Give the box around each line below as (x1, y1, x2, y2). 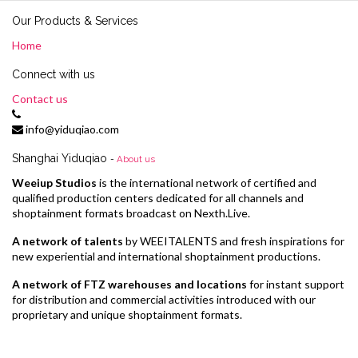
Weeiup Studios (12, 175, 97, 189)
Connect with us (12, 67, 95, 81)
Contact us (12, 91, 68, 105)
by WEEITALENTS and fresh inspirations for (125, 233, 344, 248)
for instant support (247, 276, 344, 291)
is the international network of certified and (97, 175, 316, 189)
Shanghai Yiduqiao (12, 151, 107, 165)
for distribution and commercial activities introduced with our (12, 292, 316, 306)
